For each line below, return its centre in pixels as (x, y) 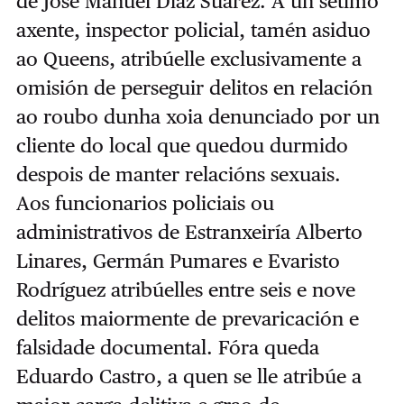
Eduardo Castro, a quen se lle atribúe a (188, 376)
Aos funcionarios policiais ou (145, 202)
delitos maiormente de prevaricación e (187, 318)
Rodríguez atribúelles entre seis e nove (185, 289)
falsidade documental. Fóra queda (167, 347)
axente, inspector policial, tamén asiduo (193, 29)
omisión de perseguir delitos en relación (194, 87)
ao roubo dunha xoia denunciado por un (197, 116)
